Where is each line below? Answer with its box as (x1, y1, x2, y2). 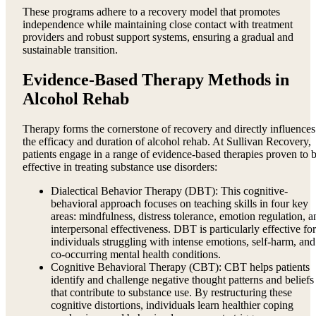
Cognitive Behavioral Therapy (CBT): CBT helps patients (51, 260, 310, 273)
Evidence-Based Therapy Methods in (23, 70, 289, 89)
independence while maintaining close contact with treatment (23, 18, 293, 30)
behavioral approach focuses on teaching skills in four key (51, 197, 308, 209)
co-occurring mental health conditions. (51, 248, 221, 260)
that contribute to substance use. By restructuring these (51, 286, 292, 298)
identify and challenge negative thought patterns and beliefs (51, 273, 314, 286)
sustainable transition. (23, 43, 118, 56)
